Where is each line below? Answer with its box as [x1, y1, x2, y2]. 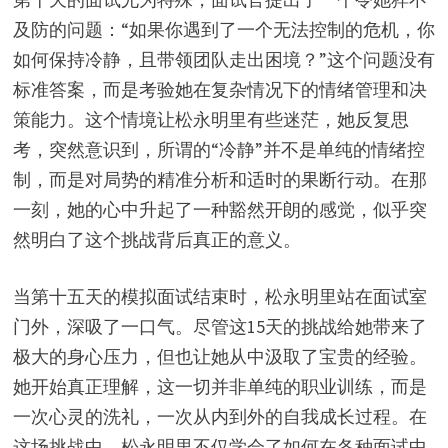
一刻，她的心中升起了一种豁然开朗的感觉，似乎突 [12, 198, 427, 222]
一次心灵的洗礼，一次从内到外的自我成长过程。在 [12, 405, 427, 429]
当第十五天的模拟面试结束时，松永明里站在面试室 [12, 285, 427, 309]
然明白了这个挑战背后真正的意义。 [12, 228, 301, 252]
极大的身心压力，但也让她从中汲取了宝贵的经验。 [12, 345, 427, 369]
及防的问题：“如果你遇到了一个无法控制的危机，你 [12, 18, 435, 42]
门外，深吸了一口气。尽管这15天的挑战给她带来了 [12, 315, 427, 339]
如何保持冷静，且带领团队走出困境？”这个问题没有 [12, 48, 435, 72]
